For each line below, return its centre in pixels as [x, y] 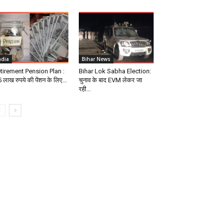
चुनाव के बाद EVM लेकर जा [110, 80]
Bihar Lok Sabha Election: [115, 71]
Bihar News [96, 59]
